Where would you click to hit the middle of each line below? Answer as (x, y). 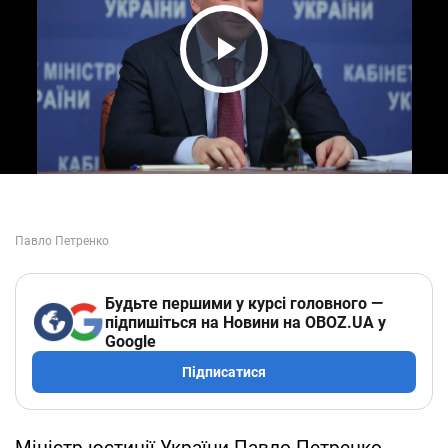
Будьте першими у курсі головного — (244, 303)
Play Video (280, 86)
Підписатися (224, 371)
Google (130, 341)
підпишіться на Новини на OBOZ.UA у (245, 322)
